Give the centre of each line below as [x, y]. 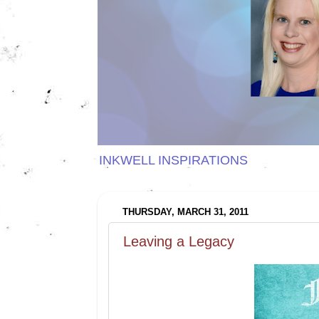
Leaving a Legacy [179, 241]
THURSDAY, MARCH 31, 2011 [185, 212]
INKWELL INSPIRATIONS [173, 160]
